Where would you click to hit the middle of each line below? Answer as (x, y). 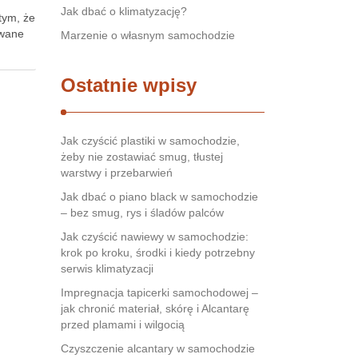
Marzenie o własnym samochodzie (148, 35)
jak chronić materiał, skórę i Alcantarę (155, 308)
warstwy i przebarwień (117, 173)
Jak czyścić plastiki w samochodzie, (150, 141)
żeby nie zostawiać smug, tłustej (142, 157)
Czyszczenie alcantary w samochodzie (158, 348)
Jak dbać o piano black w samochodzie (159, 197)
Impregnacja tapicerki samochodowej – (159, 292)
